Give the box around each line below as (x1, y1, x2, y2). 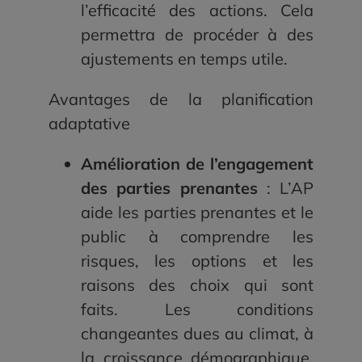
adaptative (48, 113, 130, 134)
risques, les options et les (80, 250, 314, 271)
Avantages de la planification (48, 89, 314, 110)
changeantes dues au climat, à (80, 323, 314, 344)
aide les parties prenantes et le (80, 202, 314, 223)
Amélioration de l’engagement (80, 154, 314, 175)
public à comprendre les (80, 226, 314, 247)
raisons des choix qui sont (80, 275, 314, 296)
